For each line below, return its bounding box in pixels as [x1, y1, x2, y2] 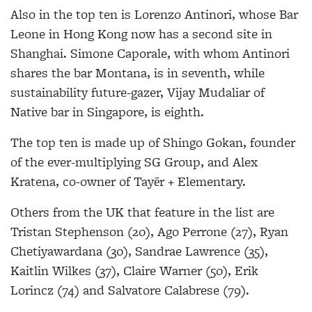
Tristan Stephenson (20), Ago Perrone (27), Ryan [10, 222, 288, 241]
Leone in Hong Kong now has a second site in [10, 24, 272, 43]
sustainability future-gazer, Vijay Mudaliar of [10, 83, 265, 102]
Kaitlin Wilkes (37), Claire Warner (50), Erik [10, 261, 258, 280]
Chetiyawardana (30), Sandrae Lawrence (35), [10, 242, 268, 260]
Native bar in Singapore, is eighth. [10, 102, 204, 121]
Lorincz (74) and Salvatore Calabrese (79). [10, 281, 249, 299]
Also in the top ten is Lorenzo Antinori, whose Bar [10, 5, 298, 24]
